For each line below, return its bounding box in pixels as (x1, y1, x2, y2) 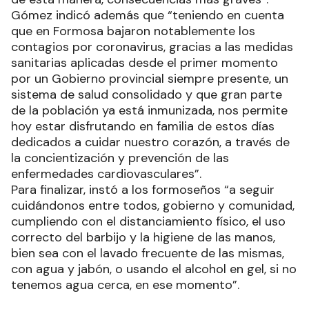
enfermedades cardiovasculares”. (11, 166, 201, 183)
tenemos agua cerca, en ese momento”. (11, 277, 239, 294)
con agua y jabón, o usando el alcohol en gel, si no (11, 261, 297, 278)
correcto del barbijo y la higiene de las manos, (11, 229, 275, 246)
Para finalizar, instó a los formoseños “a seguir (11, 181, 275, 199)
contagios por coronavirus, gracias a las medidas (11, 39, 293, 56)
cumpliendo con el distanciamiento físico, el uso (11, 213, 286, 230)
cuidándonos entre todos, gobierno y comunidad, (11, 197, 295, 215)
